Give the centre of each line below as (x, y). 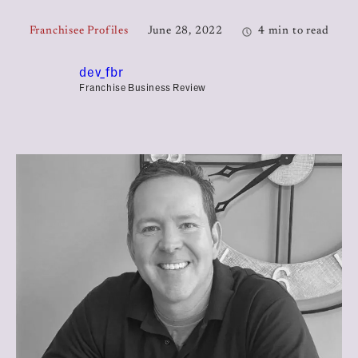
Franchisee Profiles (79, 31)
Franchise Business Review (143, 87)
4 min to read (293, 31)
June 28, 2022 (185, 31)
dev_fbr (101, 72)
